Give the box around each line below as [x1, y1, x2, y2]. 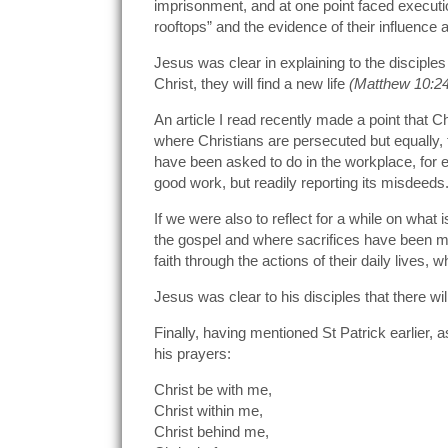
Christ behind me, [154, 422, 269, 440]
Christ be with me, [154, 380, 272, 398]
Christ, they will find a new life [154, 74, 349, 92]
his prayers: [154, 344, 231, 362]
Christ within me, [154, 401, 263, 419]
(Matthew [349, 74, 414, 92]
